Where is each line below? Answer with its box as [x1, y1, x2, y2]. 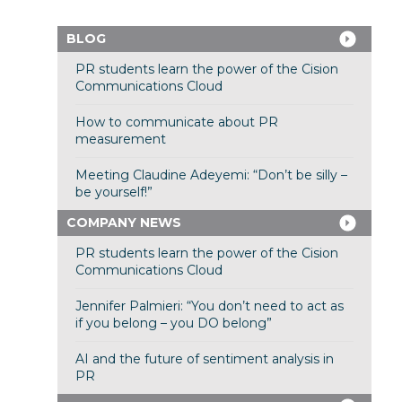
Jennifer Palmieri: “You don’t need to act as [74, 298, 344, 315]
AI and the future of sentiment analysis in [74, 351, 334, 368]
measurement [74, 131, 166, 148]
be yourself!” [74, 184, 153, 201]
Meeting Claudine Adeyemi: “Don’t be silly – [74, 167, 347, 184]
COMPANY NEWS [66, 214, 181, 232]
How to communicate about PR [74, 114, 278, 131]
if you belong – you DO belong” [74, 315, 272, 332]
